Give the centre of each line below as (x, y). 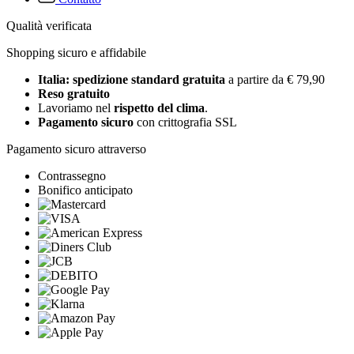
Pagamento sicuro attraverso (76, 149)
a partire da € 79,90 (277, 80)
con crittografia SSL (185, 122)
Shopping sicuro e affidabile (76, 53)
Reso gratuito (74, 94)
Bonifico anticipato (85, 190)
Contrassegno (72, 176)
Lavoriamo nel (76, 108)
